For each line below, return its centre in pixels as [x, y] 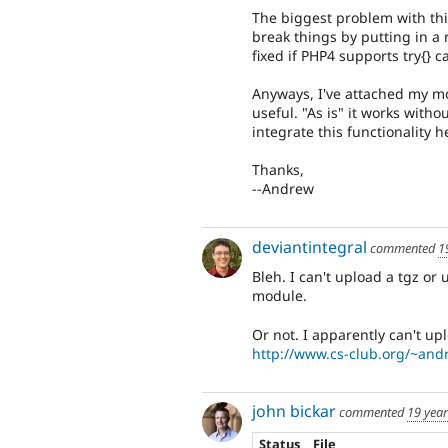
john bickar [294, 411]
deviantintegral [309, 246]
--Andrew [283, 189]
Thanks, [278, 170]
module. [279, 296]
